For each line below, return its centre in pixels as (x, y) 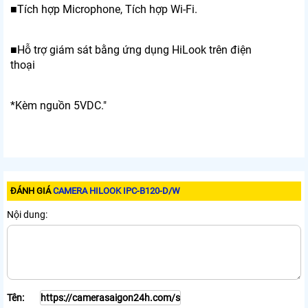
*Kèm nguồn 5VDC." (58, 106)
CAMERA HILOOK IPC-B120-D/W (117, 191)
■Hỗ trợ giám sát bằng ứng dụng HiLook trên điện (131, 50)
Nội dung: (27, 215)
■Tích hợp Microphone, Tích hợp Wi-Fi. (104, 10)
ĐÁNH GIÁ (32, 191)
